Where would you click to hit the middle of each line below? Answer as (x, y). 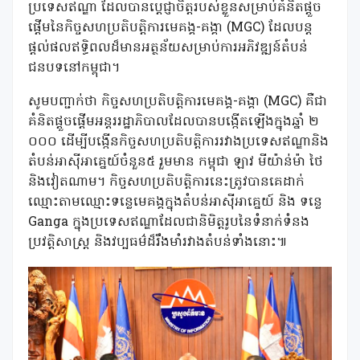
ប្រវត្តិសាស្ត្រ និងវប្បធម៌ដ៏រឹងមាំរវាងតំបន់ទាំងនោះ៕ (158, 243)
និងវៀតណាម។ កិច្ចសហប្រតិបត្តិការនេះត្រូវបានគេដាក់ (166, 183)
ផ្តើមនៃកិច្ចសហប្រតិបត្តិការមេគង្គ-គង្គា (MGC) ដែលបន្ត (170, 29)
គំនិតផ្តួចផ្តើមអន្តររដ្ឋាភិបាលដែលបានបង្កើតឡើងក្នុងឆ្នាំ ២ (174, 123)
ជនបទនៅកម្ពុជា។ (74, 69)
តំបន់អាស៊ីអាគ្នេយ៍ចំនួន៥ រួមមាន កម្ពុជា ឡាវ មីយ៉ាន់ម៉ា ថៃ (176, 163)
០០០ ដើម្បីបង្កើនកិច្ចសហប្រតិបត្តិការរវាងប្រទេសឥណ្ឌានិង (178, 143)
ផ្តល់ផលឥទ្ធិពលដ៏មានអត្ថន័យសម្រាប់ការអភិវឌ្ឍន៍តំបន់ (168, 49)
